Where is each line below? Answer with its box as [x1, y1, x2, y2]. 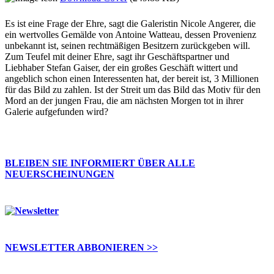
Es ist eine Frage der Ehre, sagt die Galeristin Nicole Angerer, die [5, 18, 256, 29]
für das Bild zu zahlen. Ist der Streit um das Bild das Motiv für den [5, 84, 261, 95]
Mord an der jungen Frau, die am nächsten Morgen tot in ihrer [5, 95, 243, 106]
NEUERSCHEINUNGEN [5, 169, 114, 180]
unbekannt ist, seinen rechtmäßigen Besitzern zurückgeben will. [5, 40, 250, 51]
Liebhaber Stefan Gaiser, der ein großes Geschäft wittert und [5, 62, 238, 73]
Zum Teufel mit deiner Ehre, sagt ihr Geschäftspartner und [5, 51, 229, 62]
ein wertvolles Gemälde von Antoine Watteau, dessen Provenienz [5, 29, 256, 40]
